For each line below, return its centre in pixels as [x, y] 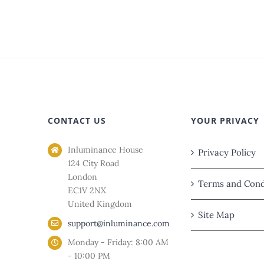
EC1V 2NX [87, 190]
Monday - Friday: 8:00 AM [118, 242]
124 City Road [93, 163]
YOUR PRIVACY [225, 120]
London [82, 176]
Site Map [216, 214]
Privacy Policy [227, 152]
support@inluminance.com [118, 223]
